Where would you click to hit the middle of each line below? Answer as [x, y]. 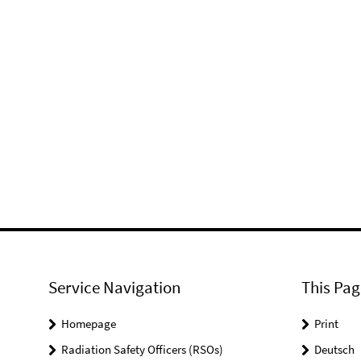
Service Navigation [114, 288]
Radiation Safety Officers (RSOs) [142, 350]
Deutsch [334, 350]
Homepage [89, 324]
